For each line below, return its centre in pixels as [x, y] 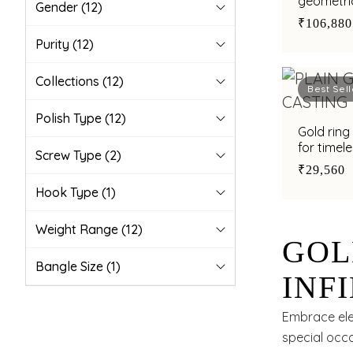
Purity [54, 44]
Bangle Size [71, 266]
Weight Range [78, 229]
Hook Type [69, 192]
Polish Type [70, 118]
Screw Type [70, 155]
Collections [69, 81]
